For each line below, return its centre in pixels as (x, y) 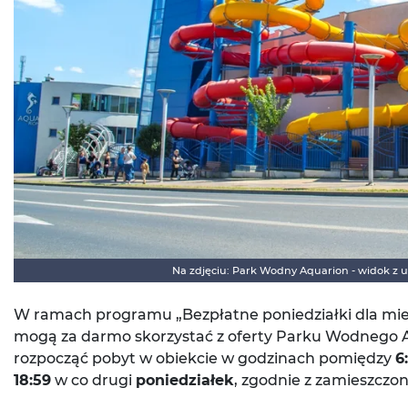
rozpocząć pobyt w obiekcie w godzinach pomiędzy (204, 358)
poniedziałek (185, 380)
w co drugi (93, 380)
